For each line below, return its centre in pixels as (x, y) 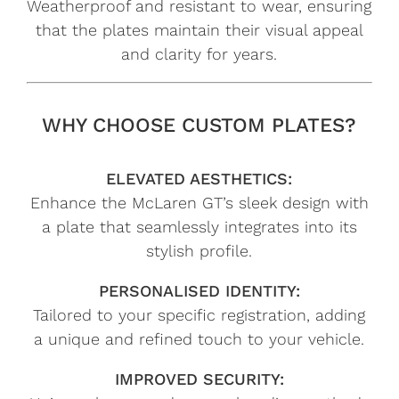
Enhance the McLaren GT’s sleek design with (199, 202)
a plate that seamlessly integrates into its (199, 226)
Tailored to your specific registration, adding (199, 314)
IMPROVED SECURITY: (199, 379)
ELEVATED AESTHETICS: (199, 178)
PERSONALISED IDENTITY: (199, 290)
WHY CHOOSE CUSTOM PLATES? (199, 124)
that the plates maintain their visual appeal (199, 30)
